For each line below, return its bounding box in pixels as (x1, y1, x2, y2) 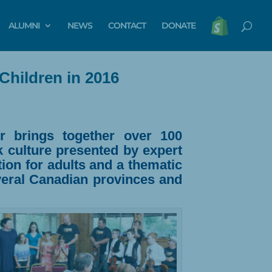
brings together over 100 (5, 128, 183, 144)
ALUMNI (8, 20, 39, 31)
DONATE (161, 20, 195, 31)
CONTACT (108, 20, 146, 31)
